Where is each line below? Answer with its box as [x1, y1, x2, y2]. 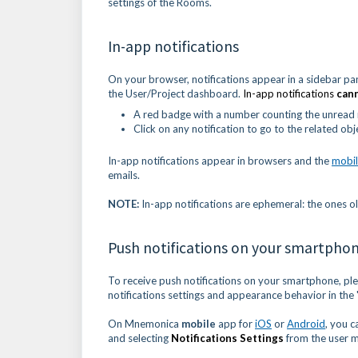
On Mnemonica [108, 316, 181, 330]
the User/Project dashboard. [108, 86, 243, 100]
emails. [108, 168, 142, 181]
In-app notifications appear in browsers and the [108, 153, 332, 167]
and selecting [108, 331, 169, 344]
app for [216, 316, 255, 330]
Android [287, 316, 325, 330]
